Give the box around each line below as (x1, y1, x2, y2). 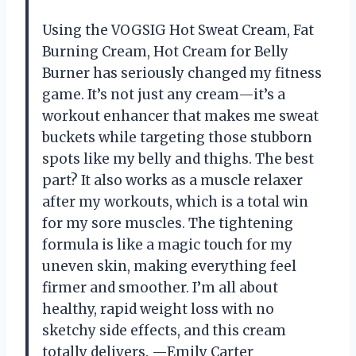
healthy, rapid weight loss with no (42, 300, 274, 318)
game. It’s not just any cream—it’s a (42, 85, 285, 103)
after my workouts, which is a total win (42, 192, 308, 211)
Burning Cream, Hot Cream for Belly (42, 42, 288, 60)
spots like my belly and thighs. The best (42, 149, 314, 168)
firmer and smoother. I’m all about (42, 278, 278, 296)
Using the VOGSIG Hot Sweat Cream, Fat (42, 21, 314, 39)
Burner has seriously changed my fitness (42, 64, 322, 82)
